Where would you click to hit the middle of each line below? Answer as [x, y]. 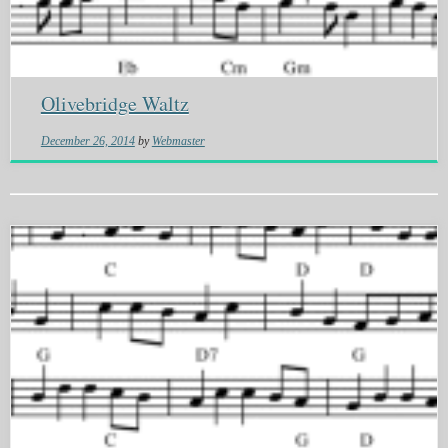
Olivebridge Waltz [114, 104]
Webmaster [178, 141]
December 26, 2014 [87, 141]
